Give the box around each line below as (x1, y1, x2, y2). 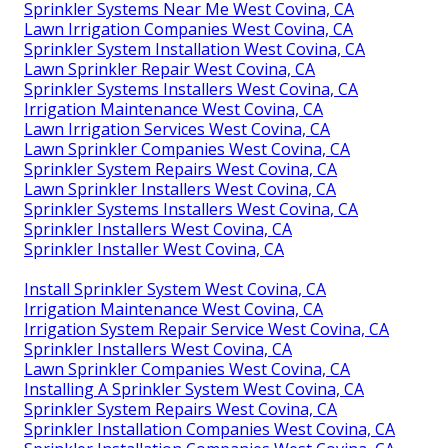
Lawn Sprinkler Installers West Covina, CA (24, 177, 336, 200)
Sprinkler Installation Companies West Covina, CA (24, 417, 395, 440)
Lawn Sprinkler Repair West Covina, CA (24, 57, 315, 80)
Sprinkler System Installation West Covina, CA (24, 37, 365, 60)
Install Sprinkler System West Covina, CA (24, 277, 326, 300)
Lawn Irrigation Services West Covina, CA (24, 117, 330, 140)
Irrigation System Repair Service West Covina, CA (24, 317, 389, 340)
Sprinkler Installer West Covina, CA (24, 237, 284, 260)
